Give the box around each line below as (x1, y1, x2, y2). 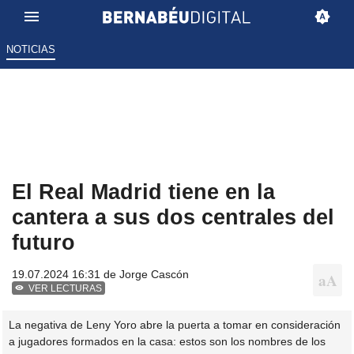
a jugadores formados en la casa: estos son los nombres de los (9, 334, 326, 348)
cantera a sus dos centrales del (12, 205, 334, 230)
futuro (12, 230, 75, 255)
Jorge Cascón (119, 268, 189, 281)
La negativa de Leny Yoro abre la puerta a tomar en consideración (9, 318, 341, 331)
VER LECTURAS (28, 283, 103, 295)
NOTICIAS (6, 43, 55, 56)
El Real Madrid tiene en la (12, 179, 275, 205)
